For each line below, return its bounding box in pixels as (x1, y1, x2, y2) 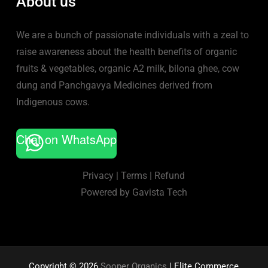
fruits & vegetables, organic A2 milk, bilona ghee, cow (16, 63, 239, 75)
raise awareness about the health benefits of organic (16, 46, 237, 58)
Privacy (83, 170, 114, 182)
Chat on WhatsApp (16, 130, 117, 148)
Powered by (80, 187, 132, 199)
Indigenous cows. (16, 96, 90, 108)
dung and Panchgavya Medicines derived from (16, 80, 212, 92)
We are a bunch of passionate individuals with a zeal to (16, 29, 249, 41)
